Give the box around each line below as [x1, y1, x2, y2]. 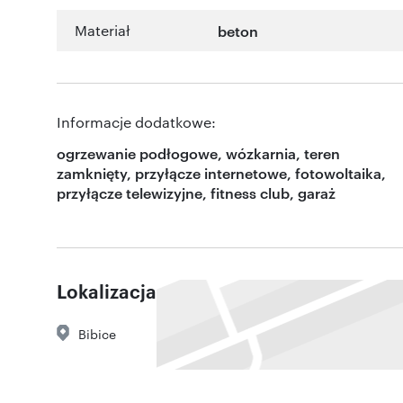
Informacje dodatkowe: [57, 112, 216, 132]
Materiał [75, 21, 130, 40]
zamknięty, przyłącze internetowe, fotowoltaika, [57, 163, 386, 184]
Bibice [78, 325, 116, 344]
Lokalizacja [57, 278, 157, 304]
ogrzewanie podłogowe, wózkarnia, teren [57, 143, 340, 164]
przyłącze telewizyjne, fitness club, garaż [57, 183, 336, 203]
